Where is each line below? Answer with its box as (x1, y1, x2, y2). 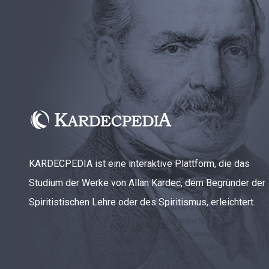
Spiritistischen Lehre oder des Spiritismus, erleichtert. (29, 196, 255, 208)
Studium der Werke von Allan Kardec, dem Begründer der (29, 177, 265, 189)
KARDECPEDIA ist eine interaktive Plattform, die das (29, 157, 250, 169)
